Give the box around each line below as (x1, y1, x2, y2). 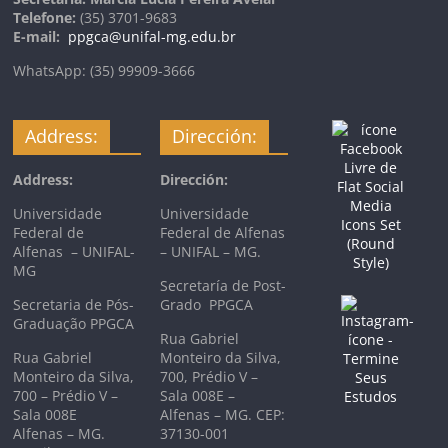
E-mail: (13, 27, 61, 46)
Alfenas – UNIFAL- (13, 242, 136, 261)
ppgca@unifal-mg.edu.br (68, 27, 237, 46)
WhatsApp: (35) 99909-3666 (13, 61, 196, 80)
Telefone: (13, 8, 77, 27)
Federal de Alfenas (160, 223, 286, 242)
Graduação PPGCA (13, 314, 135, 333)
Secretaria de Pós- (13, 295, 135, 314)
